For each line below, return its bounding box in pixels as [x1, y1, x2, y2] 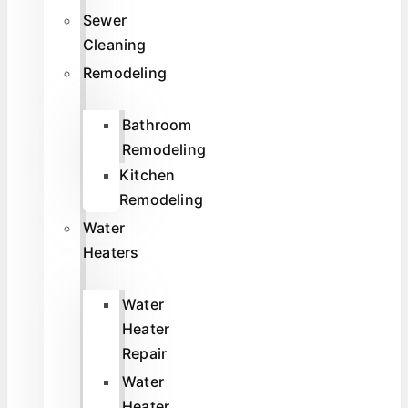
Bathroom [122, 115, 192, 134]
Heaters [83, 242, 139, 261]
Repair [122, 343, 168, 362]
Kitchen [119, 165, 176, 184]
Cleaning [83, 35, 147, 54]
